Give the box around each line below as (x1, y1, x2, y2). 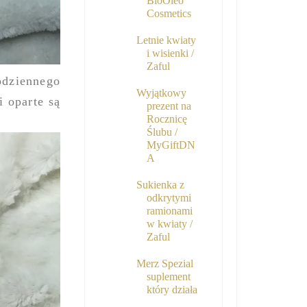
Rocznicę (146, 113, 187, 125)
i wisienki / (146, 47, 194, 60)
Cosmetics (146, 8, 191, 20)
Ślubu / (146, 126, 177, 138)
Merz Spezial (136, 258, 193, 270)
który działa (146, 284, 197, 296)
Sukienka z (136, 179, 184, 191)
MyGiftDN (146, 139, 195, 151)
